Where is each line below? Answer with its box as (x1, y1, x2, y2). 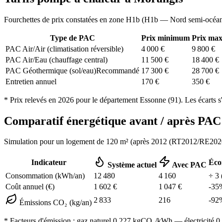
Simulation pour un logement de (4, 137, 106, 146)
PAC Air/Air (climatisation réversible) (5, 44, 123, 53)
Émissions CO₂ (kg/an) (17, 198, 92, 207)
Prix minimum (141, 33, 190, 42)
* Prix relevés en (4, 95, 58, 104)
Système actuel (106, 161, 157, 169)
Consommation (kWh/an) (5, 171, 85, 180)
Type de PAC (50, 33, 95, 42)
